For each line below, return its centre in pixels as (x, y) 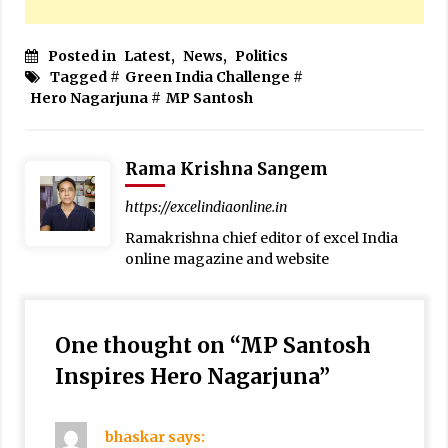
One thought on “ (147, 345)
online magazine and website (226, 258)
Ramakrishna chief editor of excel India (261, 237)
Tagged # (84, 76)
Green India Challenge (207, 76)
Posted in (83, 55)
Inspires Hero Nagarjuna (186, 376)
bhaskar (134, 436)
